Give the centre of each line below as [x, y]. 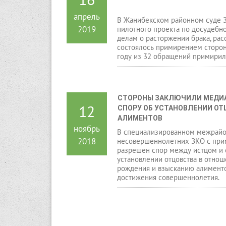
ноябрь [87, 128]
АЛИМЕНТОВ [140, 118]
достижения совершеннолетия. [168, 177]
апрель [87, 16]
